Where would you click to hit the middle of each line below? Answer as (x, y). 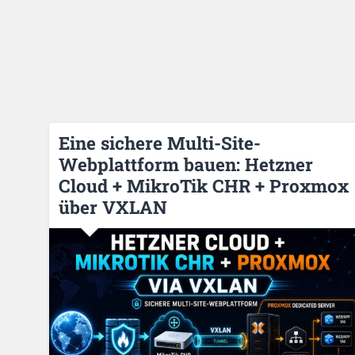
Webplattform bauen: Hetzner (185, 164)
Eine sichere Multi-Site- (159, 142)
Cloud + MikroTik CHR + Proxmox (203, 185)
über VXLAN (113, 206)
